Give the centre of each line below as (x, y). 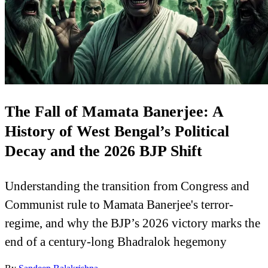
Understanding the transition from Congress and (127, 185)
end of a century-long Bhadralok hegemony (116, 241)
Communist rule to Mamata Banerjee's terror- (119, 204)
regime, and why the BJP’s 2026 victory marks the (133, 223)
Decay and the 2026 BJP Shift (103, 151)
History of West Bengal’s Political (117, 132)
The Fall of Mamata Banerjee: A (114, 112)
